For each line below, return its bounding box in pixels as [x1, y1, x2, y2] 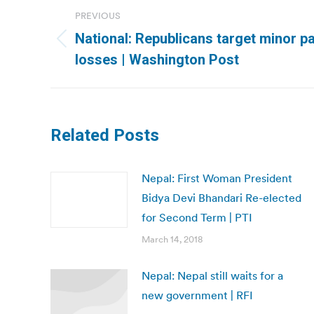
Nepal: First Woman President [142, 171, 292, 185]
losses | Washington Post [75, 51, 239, 68]
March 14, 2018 [142, 233, 203, 245]
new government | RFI [142, 288, 253, 302]
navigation [50, 20, 163, 48]
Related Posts [50, 125, 159, 145]
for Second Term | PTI [142, 210, 252, 224]
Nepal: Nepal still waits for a [142, 268, 283, 282]
